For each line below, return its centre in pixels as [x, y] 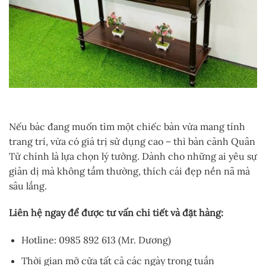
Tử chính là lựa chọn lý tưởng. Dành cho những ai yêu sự [133, 156]
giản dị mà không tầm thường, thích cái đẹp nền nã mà [129, 171]
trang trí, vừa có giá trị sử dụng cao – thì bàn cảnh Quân [132, 141]
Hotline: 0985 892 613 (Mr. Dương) [96, 240]
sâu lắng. [28, 186]
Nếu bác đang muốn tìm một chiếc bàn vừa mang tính [127, 126]
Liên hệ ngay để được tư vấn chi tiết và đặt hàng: [116, 213]
